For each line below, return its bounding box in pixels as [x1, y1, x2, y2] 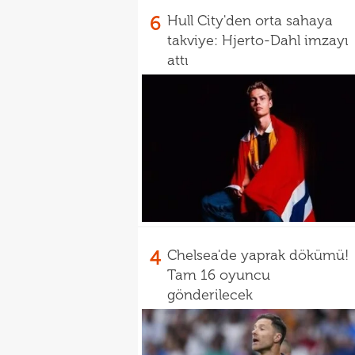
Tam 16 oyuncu [167, 266, 270, 284]
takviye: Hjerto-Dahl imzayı [167, 32, 349, 49]
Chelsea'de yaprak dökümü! [167, 246, 349, 264]
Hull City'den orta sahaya [167, 12, 333, 29]
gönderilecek [167, 286, 253, 303]
